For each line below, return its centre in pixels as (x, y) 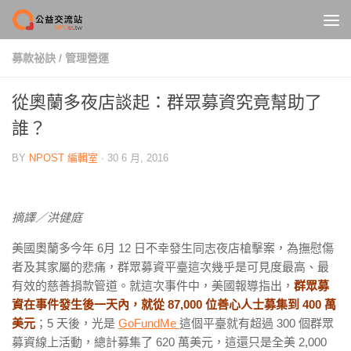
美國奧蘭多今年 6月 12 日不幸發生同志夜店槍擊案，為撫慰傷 (173, 248)
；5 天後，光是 (77, 323)
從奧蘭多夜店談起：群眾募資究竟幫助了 (167, 102)
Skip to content (66, 22)
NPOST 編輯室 (63, 158)
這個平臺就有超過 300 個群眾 (257, 323)
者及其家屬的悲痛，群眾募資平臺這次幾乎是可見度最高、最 (170, 267)
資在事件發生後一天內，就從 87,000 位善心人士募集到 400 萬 (174, 304)
